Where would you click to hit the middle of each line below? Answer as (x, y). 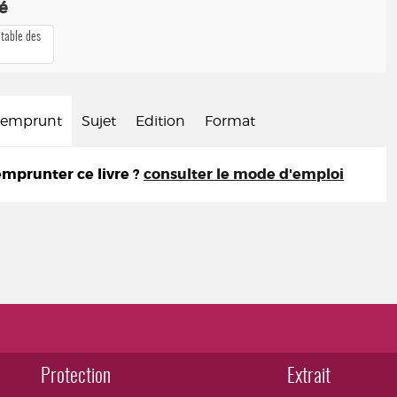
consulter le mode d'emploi (244, 174)
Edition (160, 121)
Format (230, 121)
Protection (76, 377)
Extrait (309, 377)
